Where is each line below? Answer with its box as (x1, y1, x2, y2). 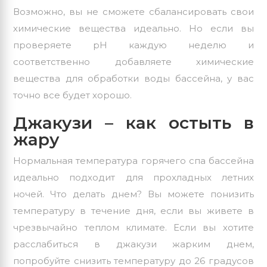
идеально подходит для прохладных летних (13, 172, 254, 184)
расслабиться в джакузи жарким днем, (13, 238, 254, 250)
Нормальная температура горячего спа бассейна (13, 155, 254, 167)
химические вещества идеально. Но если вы (13, 23, 254, 35)
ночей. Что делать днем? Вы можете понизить (13, 188, 254, 200)
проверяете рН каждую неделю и (13, 39, 254, 51)
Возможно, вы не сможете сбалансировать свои (13, 6, 254, 18)
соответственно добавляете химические (13, 56, 254, 68)
